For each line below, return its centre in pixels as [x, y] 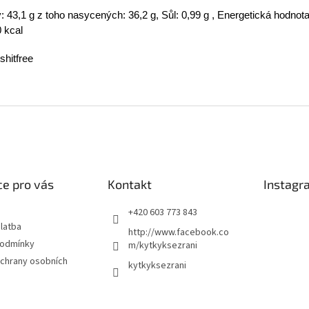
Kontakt [129, 184]
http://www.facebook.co [178, 232]
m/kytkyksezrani [162, 245]
